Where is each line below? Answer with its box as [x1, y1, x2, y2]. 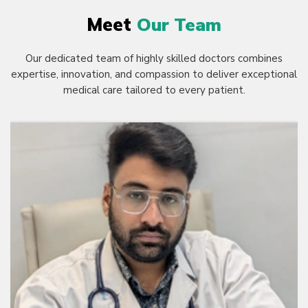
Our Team [137, 13, 221, 37]
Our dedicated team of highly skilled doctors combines [25, 52, 283, 65]
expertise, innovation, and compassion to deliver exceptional [11, 67, 297, 81]
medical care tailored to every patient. [63, 83, 245, 97]
